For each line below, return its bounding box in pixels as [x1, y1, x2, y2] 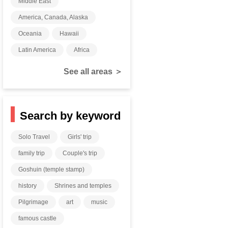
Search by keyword [20, 109, 121, 122]
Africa [74, 46, 90, 53]
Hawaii [60, 30, 79, 37]
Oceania [18, 30, 42, 37]
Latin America [18, 46, 56, 53]
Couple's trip [63, 150, 98, 157]
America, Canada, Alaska [18, 14, 89, 21]
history [18, 182, 37, 189]
